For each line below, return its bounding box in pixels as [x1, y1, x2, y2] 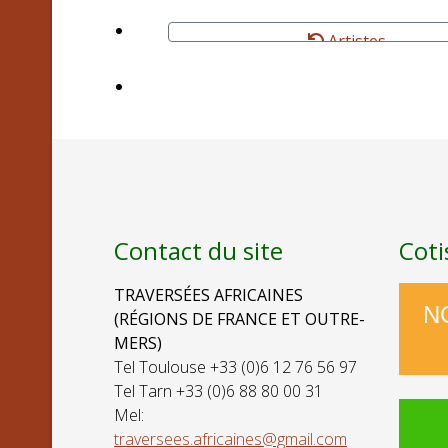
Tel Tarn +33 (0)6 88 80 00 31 [114, 380, 323, 402]
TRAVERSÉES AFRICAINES [114, 284, 303, 306]
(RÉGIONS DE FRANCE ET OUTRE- [114, 308, 365, 330]
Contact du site [114, 234, 283, 267]
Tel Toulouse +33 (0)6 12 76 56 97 [114, 356, 357, 378]
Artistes [323, 30, 386, 52]
